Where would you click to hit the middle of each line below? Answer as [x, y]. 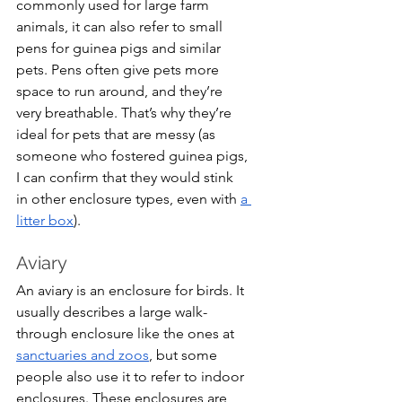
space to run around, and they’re [121, 92]
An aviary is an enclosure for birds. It [132, 291]
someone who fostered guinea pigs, [134, 156]
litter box [45, 221]
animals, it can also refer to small [121, 27]
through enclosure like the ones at [127, 334]
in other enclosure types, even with [128, 199]
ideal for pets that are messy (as [118, 135]
